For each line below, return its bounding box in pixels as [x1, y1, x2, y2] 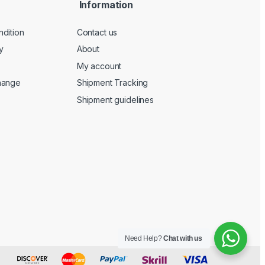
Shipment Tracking [76, 77, 148, 88]
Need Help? [125, 234, 164, 243]
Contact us [76, 27, 118, 37]
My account [76, 60, 122, 71]
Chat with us [163, 234, 202, 243]
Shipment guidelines [76, 95, 154, 105]
